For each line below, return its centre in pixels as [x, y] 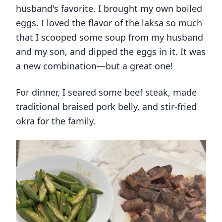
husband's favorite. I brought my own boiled [109, 9]
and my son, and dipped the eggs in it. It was [111, 52]
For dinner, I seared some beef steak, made [106, 92]
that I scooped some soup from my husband [110, 37]
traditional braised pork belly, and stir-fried [106, 107]
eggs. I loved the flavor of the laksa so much [109, 23]
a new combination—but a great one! [94, 66]
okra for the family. [56, 121]
